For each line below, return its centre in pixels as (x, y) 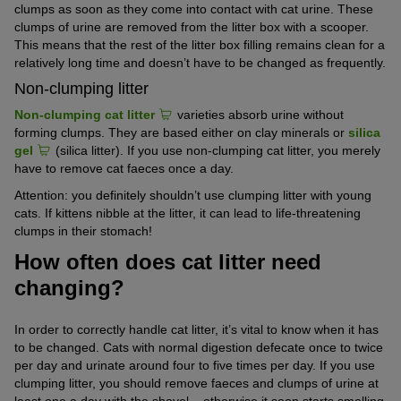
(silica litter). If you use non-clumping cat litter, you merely (216, 150)
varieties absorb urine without (259, 114)
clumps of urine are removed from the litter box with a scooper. (192, 26)
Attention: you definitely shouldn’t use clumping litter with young (193, 195)
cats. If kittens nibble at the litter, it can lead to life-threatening (188, 213)
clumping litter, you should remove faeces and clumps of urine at (196, 383)
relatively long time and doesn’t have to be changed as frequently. (200, 62)
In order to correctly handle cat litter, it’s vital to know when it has (196, 329)
